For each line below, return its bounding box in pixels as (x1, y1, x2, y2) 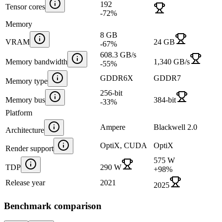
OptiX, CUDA (100, 141, 147, 150)
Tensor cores (5, 2, 45, 11)
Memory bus (5, 95, 45, 104)
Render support (5, 144, 54, 153)
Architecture (5, 125, 44, 134)
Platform (5, 108, 32, 117)
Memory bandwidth (5, 57, 67, 66)
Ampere (100, 122, 125, 131)
